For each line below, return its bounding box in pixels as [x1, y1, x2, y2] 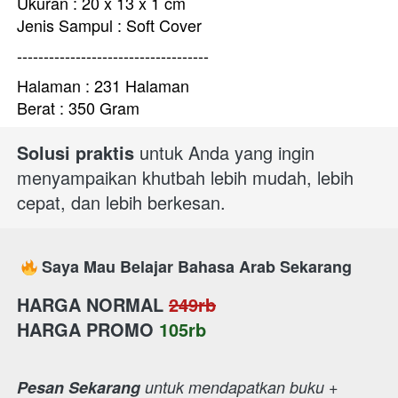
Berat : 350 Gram [17, 96, 139, 119]
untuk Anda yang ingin [134, 139, 314, 165]
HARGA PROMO [17, 316, 154, 342]
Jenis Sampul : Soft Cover [17, 13, 202, 36]
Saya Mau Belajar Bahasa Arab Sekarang [42, 255, 352, 278]
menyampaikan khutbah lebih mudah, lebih [17, 164, 354, 190]
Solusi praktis [17, 139, 134, 165]
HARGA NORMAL [17, 291, 163, 317]
